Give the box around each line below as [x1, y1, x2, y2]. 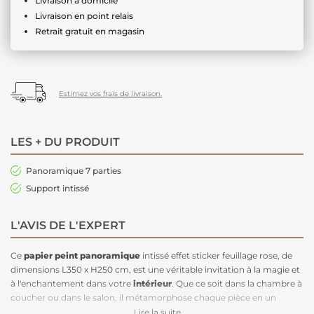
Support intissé [26, 182, 89, 193]
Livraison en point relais [35, 10, 133, 21]
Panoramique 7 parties [26, 165, 121, 176]
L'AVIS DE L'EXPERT [11, 218, 125, 232]
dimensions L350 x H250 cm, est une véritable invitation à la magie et [11, 264, 300, 275]
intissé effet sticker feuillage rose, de [140, 250, 292, 261]
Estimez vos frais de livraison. [59, 88, 162, 98]
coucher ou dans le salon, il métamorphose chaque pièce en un [11, 292, 276, 303]
